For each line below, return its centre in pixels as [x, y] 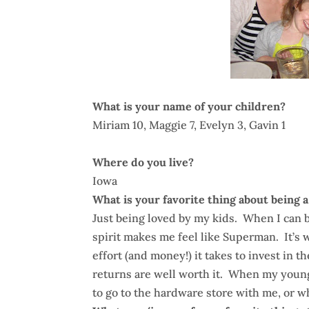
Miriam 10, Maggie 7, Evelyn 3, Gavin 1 [189, 125]
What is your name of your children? [189, 106]
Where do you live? [143, 162]
